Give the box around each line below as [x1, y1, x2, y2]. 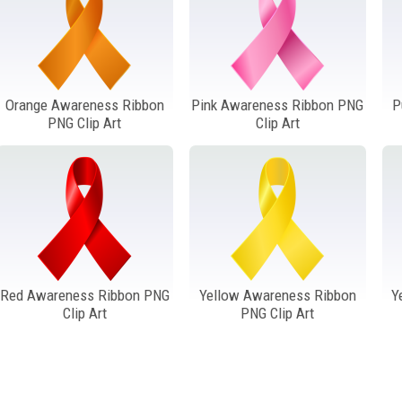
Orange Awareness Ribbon [4, 95, 164, 114]
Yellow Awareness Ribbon [198, 285, 356, 304]
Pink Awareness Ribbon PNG [191, 95, 364, 114]
